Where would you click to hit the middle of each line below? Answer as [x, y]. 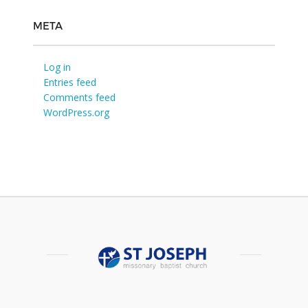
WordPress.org [76, 112]
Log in [57, 67]
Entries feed [69, 82]
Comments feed [79, 97]
